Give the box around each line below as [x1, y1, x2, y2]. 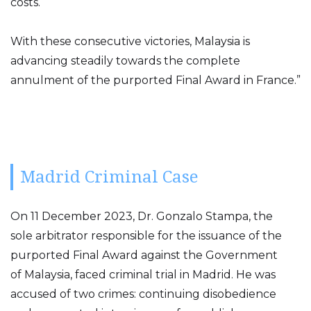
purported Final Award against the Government [10, 249, 278, 262]
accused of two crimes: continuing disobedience [10, 287, 276, 301]
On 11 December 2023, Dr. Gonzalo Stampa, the [10, 210, 273, 223]
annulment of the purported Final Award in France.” [10, 74, 301, 87]
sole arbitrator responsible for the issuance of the [10, 229, 282, 242]
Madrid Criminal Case [20, 167, 199, 187]
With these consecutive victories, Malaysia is [10, 35, 250, 48]
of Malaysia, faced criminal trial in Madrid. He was [10, 268, 276, 281]
